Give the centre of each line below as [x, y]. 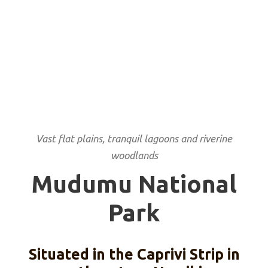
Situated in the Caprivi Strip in [134, 254]
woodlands [134, 155]
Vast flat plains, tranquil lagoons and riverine [134, 138]
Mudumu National [134, 184]
